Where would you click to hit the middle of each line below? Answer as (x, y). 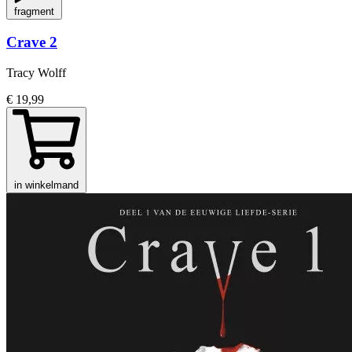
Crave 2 (32, 42)
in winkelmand (46, 185)
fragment (34, 11)
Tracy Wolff (36, 73)
